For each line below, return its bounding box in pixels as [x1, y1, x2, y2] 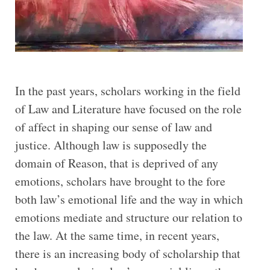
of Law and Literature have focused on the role [14, 101, 242, 118]
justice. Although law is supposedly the [14, 137, 207, 154]
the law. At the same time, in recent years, [14, 227, 219, 244]
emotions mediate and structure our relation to [14, 209, 242, 226]
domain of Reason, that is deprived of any [14, 155, 218, 172]
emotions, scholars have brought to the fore [14, 173, 225, 190]
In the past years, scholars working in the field [14, 83, 240, 99]
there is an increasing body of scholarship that [14, 245, 240, 262]
